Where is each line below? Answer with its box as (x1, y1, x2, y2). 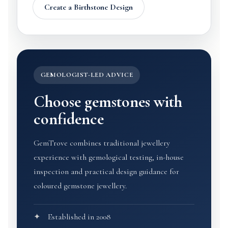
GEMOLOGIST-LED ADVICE (40, 71, 133, 79)
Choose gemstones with (33, 92, 182, 111)
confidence (33, 109, 104, 129)
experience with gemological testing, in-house (33, 152, 184, 162)
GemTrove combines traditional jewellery (33, 138, 170, 148)
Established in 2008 (47, 212, 111, 222)
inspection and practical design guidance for (33, 166, 179, 177)
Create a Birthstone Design (44, 2, 133, 12)
